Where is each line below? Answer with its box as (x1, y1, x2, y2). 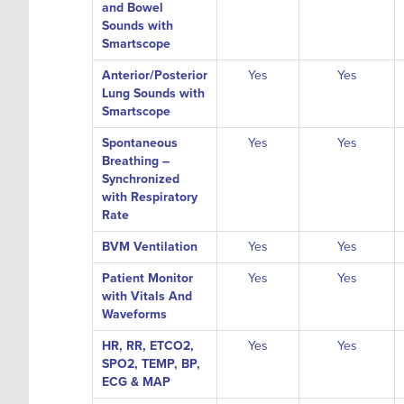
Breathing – (102, 153, 170, 169)
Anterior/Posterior (102, 68, 207, 83)
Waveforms (102, 307, 167, 322)
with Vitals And (102, 289, 192, 304)
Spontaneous (102, 135, 178, 151)
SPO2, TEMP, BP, (102, 356, 200, 372)
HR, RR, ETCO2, (102, 338, 194, 353)
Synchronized (102, 171, 179, 187)
